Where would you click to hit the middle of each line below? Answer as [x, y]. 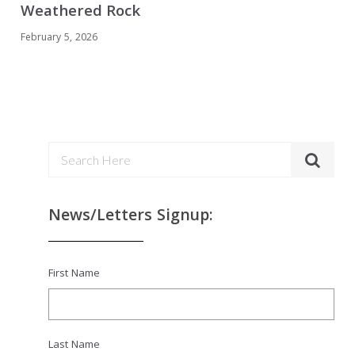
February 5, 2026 [59, 38]
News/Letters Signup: [131, 217]
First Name [74, 274]
